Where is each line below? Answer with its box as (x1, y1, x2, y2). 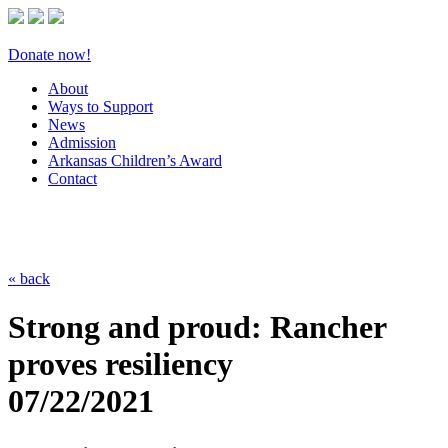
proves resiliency (8, 346, 233, 383)
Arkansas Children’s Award (48, 152, 222, 169)
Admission (48, 134, 116, 151)
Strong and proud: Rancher (8, 309, 386, 346)
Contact (48, 170, 97, 187)
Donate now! (8, 46, 91, 63)
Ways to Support (48, 98, 153, 115)
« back (8, 270, 50, 287)
